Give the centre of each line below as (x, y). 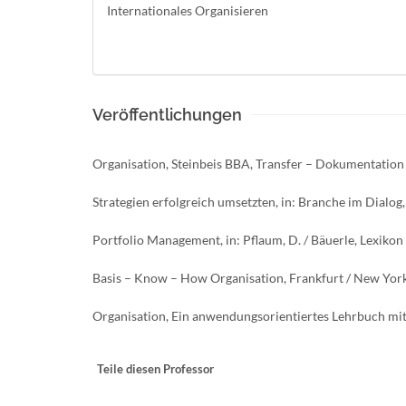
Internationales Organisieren (188, 10)
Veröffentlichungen (167, 115)
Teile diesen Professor (155, 369)
